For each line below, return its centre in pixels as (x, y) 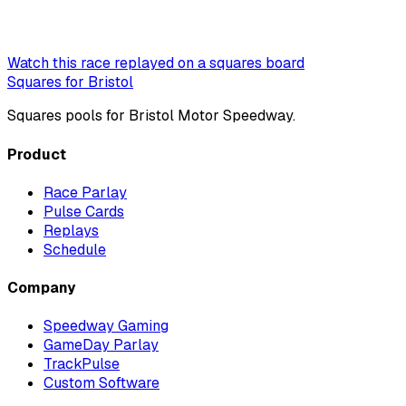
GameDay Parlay (101, 345)
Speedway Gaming (106, 326)
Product (37, 154)
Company (41, 288)
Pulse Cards (84, 211)
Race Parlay (85, 192)
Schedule (75, 249)
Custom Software (101, 383)
